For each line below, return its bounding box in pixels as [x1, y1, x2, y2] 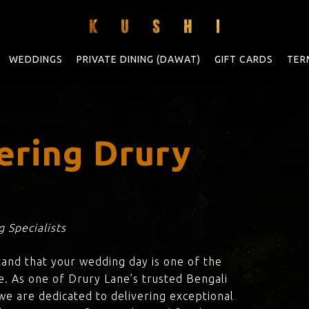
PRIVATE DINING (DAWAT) [76, 54, 201, 65]
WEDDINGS [8, 54, 63, 65]
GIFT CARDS [214, 54, 273, 65]
